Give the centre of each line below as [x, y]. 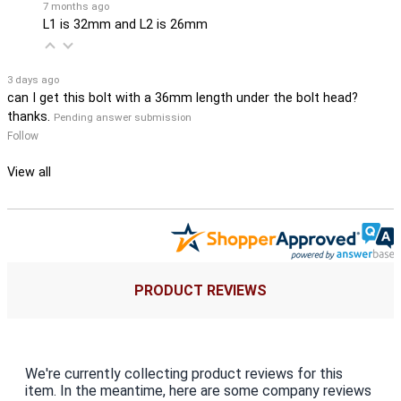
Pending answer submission [123, 117]
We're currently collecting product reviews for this [184, 373]
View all [29, 172]
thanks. [29, 116]
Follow [23, 136]
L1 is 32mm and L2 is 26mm [125, 24]
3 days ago [33, 79]
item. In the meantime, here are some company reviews [198, 390]
